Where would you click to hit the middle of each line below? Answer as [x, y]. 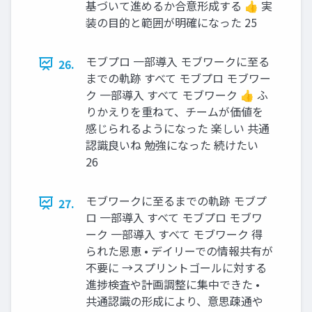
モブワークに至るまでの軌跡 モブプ [176, 200]
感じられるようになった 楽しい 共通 [178, 128]
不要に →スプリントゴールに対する [176, 267]
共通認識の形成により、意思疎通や [174, 301]
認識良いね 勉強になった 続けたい [172, 145]
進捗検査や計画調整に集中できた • [173, 284]
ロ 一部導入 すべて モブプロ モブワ [174, 217]
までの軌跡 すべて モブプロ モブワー [178, 78]
